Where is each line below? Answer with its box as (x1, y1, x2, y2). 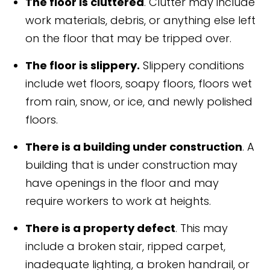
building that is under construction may (25, 157, 238, 173)
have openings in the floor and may (25, 175, 219, 191)
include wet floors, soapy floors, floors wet (25, 76, 253, 92)
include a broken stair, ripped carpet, (25, 239, 226, 254)
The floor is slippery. (25, 58, 140, 74)
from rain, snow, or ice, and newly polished (25, 94, 253, 110)
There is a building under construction (25, 139, 243, 155)
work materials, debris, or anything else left (25, 13, 256, 28)
